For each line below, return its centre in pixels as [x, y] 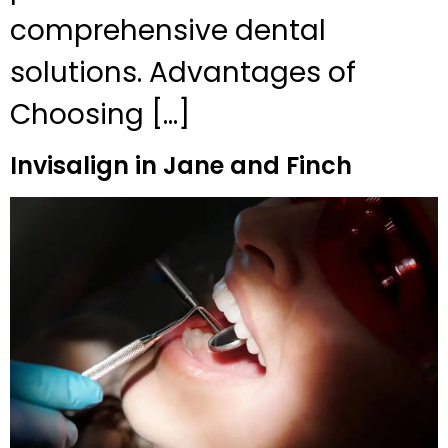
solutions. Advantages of [183, 73]
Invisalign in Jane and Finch [181, 166]
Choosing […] [100, 115]
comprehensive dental [168, 31]
